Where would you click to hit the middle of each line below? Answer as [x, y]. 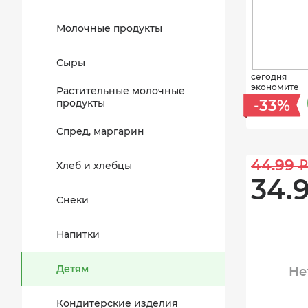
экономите [275, 87]
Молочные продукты [109, 28]
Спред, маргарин [100, 131]
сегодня [269, 77]
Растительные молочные [121, 91]
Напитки [78, 234]
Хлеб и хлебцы [94, 166]
